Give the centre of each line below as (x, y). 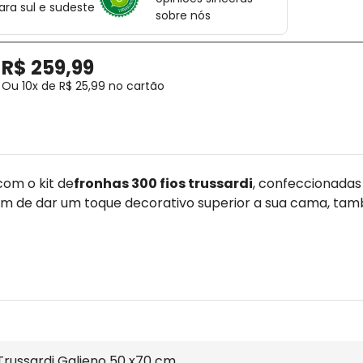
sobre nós (183, 16)
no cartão (135, 85)
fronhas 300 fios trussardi (163, 184)
